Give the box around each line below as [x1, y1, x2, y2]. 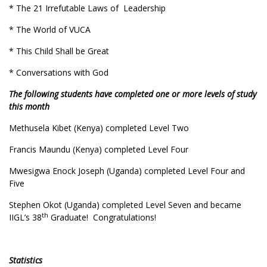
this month [9, 101, 49, 112]
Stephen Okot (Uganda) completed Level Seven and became [9, 199, 241, 210]
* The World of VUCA [9, 24, 91, 35]
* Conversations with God [9, 67, 108, 78]
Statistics [9, 254, 42, 266]
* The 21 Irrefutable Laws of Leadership [9, 2, 166, 14]
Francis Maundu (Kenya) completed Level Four [9, 144, 188, 155]
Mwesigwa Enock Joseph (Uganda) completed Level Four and [9, 165, 245, 176]
